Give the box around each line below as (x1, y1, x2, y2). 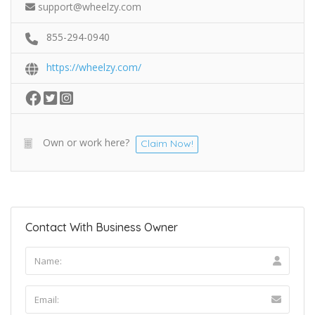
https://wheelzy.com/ (46, 60, 141, 74)
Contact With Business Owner (25, 219, 178, 234)
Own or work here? (43, 135, 129, 149)
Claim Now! (141, 136, 193, 150)
